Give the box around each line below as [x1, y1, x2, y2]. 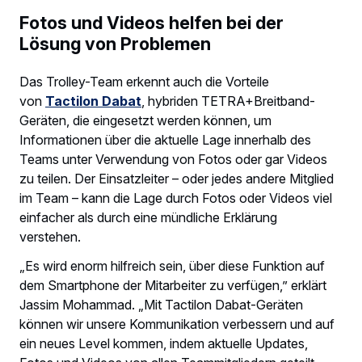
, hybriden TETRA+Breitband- [141, 92, 315, 109]
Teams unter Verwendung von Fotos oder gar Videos [19, 150, 327, 167]
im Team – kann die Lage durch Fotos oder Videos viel [19, 189, 332, 206]
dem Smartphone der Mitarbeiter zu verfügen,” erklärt [19, 276, 326, 293]
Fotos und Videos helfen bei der [19, 12, 284, 34]
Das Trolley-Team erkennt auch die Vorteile [19, 73, 269, 90]
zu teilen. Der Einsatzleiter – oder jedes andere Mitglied [19, 170, 334, 187]
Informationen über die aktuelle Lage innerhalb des [19, 131, 311, 148]
